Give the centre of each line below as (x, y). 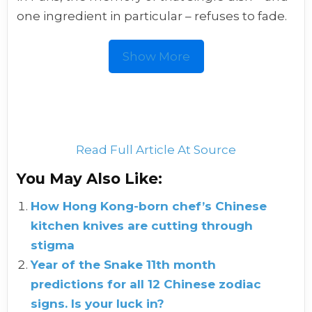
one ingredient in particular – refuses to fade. (152, 16)
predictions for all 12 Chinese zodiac (146, 284)
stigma (53, 245)
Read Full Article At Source (156, 150)
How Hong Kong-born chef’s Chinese (149, 206)
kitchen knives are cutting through (142, 226)
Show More (156, 57)
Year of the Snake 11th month (124, 265)
